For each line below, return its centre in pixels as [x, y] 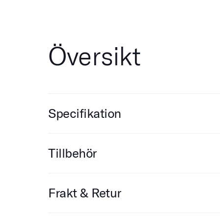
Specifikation [85, 113]
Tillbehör [72, 153]
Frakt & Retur [85, 192]
